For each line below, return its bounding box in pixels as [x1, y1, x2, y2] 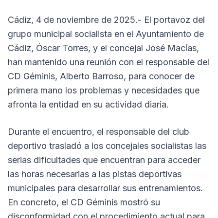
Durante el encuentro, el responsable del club [8, 127, 189, 137]
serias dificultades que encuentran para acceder [8, 155, 200, 165]
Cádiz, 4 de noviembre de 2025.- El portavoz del [8, 15, 205, 25]
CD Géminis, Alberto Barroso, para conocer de [8, 71, 195, 81]
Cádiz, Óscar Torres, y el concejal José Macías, [8, 43, 199, 53]
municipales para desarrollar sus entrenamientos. [8, 183, 203, 193]
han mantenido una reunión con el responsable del [8, 57, 209, 67]
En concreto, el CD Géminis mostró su [8, 197, 160, 207]
